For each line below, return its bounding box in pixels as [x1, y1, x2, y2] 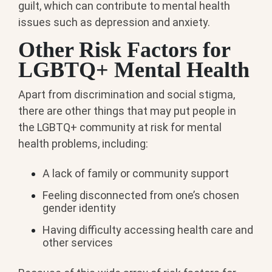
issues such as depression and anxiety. [18, 16, 210, 29]
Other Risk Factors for [18, 38, 230, 63]
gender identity [42, 202, 116, 215]
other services [42, 236, 113, 250]
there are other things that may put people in [18, 104, 236, 117]
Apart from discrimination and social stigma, [18, 87, 235, 101]
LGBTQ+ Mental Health [18, 58, 250, 83]
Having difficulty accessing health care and [42, 223, 253, 237]
